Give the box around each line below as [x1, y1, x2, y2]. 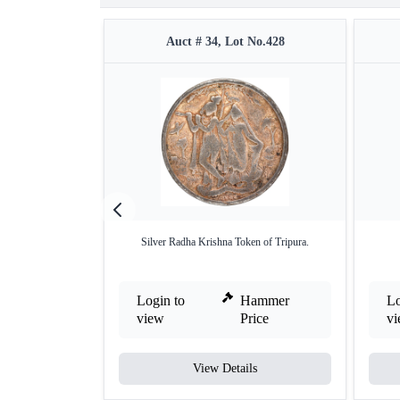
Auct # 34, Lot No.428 [165, 35, 285, 48]
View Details [193, 362, 257, 375]
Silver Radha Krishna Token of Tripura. [141, 236, 309, 248]
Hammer [240, 293, 290, 308]
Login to [137, 293, 185, 308]
